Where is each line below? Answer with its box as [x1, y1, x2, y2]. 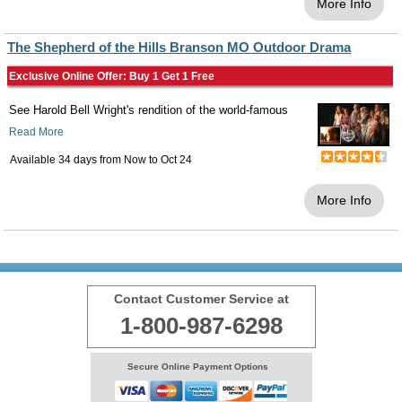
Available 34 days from [10, 153, 124, 166]
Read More [9, 126, 64, 138]
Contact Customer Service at [113, 292, 289, 306]
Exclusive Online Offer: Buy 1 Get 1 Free [9, 70, 214, 83]
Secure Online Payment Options [127, 362, 268, 371]
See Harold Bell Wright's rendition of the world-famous [9, 103, 288, 117]
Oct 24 [161, 153, 192, 166]
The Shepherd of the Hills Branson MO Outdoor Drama [7, 39, 351, 55]
